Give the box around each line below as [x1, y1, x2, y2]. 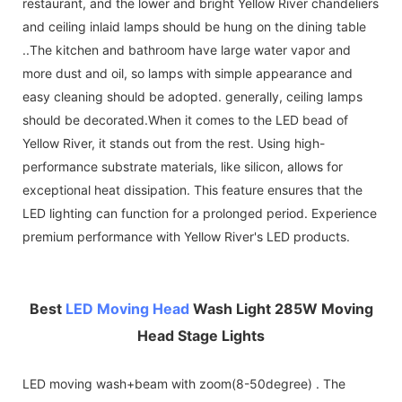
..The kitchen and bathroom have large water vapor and [22, 41, 351, 57]
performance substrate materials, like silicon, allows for [22, 158, 343, 174]
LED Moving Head [65, 299, 189, 318]
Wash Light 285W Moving [188, 299, 373, 318]
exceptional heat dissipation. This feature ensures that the [22, 181, 363, 197]
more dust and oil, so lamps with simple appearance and [22, 65, 353, 81]
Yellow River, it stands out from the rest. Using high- [22, 135, 325, 151]
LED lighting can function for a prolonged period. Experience [22, 205, 377, 221]
